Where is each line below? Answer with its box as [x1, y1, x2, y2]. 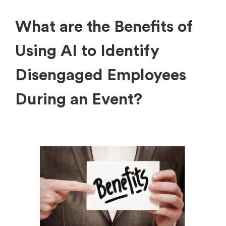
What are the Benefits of [15, 18, 193, 35]
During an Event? [15, 91, 142, 107]
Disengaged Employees [15, 67, 186, 83]
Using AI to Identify [15, 42, 159, 59]
